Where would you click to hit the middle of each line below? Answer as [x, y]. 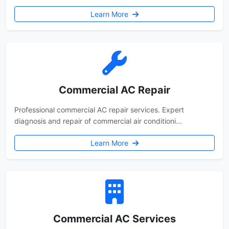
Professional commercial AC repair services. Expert [99, 110]
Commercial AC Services [114, 219]
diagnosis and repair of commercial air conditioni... [98, 121]
